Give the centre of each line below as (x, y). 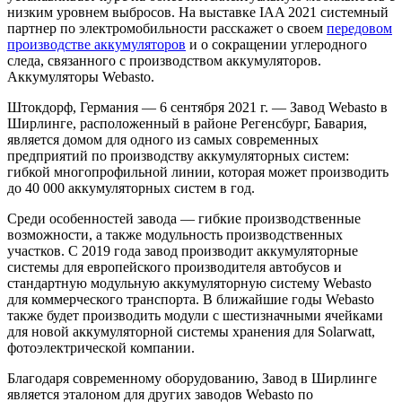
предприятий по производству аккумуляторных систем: (178, 155)
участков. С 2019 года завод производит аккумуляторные (183, 250)
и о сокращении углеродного (276, 44)
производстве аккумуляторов (96, 44)
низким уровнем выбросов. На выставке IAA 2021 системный (198, 12)
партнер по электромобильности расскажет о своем (167, 28)
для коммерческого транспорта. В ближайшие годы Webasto (191, 299)
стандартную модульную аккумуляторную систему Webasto (189, 283)
